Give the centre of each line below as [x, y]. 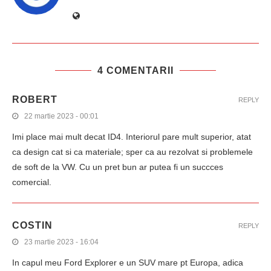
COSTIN [32, 226]
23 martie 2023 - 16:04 [61, 242]
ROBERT [35, 100]
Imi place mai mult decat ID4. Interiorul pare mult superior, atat [132, 137]
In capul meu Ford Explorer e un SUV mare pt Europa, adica [128, 263]
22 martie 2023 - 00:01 [61, 116]
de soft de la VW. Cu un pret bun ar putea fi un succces [118, 167]
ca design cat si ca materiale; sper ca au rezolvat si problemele [132, 152]
